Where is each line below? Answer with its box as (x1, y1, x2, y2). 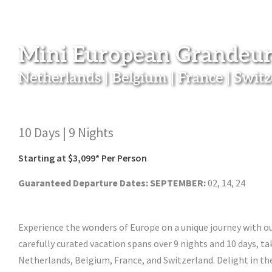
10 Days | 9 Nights (18, 124, 114, 141)
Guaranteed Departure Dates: (18, 177, 150, 189)
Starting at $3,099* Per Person (18, 152, 147, 165)
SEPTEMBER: (150, 177, 206, 189)
